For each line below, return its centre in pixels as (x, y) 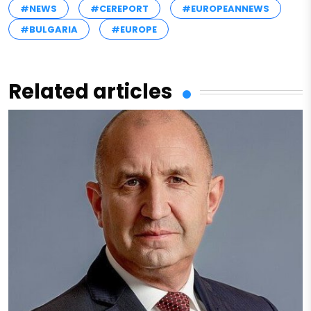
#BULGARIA (49, 30)
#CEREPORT (119, 9)
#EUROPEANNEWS (226, 9)
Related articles (90, 92)
